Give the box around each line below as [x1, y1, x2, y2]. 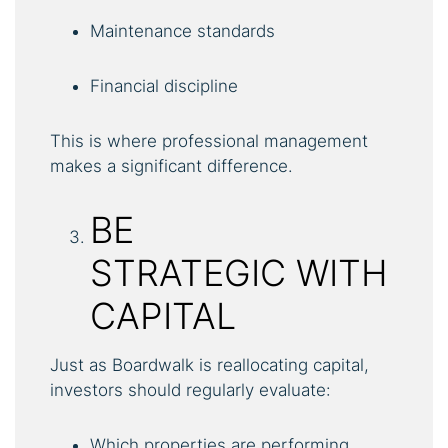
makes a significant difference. [50, 155, 293, 176]
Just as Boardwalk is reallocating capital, [50, 354, 369, 375]
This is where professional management [50, 130, 368, 151]
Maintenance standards [90, 20, 275, 41]
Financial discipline [90, 75, 238, 96]
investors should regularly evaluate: [50, 379, 331, 400]
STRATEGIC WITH [90, 250, 388, 295]
